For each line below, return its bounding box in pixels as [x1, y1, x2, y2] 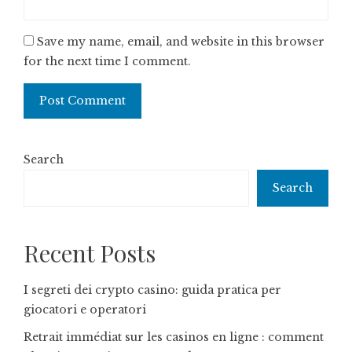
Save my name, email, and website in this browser [37, 35, 324, 49]
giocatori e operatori [24, 302, 146, 317]
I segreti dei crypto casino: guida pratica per [24, 283, 281, 297]
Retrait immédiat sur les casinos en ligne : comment [24, 330, 324, 344]
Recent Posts [24, 237, 156, 269]
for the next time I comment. [24, 54, 191, 68]
